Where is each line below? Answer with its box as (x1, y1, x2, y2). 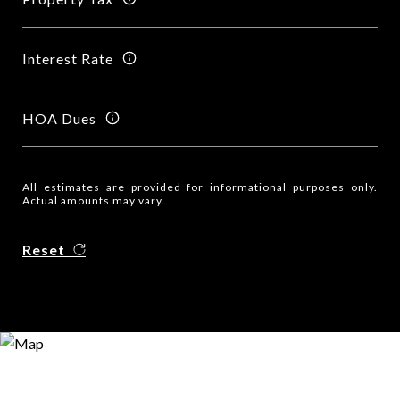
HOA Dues (22, 109, 96, 127)
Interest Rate (22, 49, 113, 67)
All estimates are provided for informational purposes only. (22, 180, 378, 194)
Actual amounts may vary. (22, 194, 165, 207)
